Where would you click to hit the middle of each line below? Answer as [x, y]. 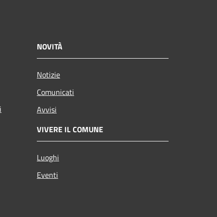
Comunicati [55, 92]
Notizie [48, 74]
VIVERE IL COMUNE [70, 129]
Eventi [47, 175]
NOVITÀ [50, 46]
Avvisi [47, 109]
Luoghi [48, 157]
